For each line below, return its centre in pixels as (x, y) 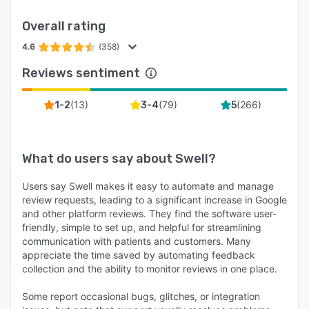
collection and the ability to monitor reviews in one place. (150, 268)
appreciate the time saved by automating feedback (139, 255)
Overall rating (64, 26)
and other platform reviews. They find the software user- (149, 213)
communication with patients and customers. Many (137, 241)
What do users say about (99, 158)
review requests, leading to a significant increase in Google (154, 199)
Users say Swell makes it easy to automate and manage (148, 186)
